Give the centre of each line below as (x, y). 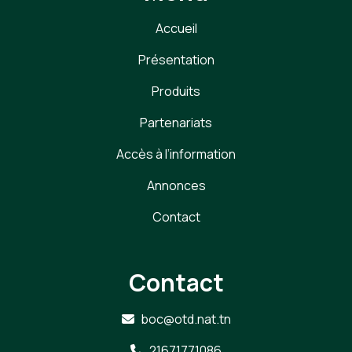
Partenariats (176, 123)
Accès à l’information (176, 154)
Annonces (176, 186)
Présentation (176, 60)
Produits (176, 92)
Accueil (176, 29)
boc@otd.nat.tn (185, 319)
